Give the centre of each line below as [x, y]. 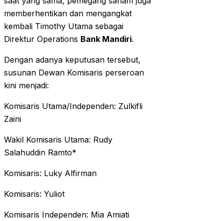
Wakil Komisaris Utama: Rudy [58, 140]
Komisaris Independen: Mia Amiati [67, 215]
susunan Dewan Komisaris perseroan [74, 73]
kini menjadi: [26, 86]
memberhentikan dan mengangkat [68, 14]
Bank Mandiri [106, 39]
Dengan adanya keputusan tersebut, [72, 60]
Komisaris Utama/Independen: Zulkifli [73, 106]
